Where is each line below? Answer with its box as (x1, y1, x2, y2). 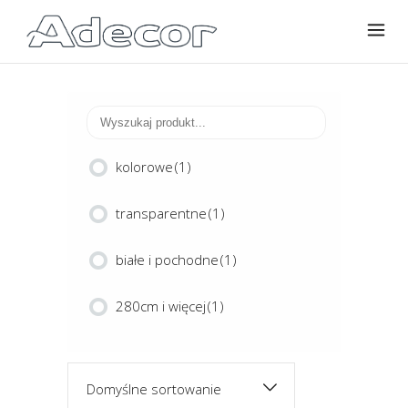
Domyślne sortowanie (87, 380, 221, 398)
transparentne (116, 204, 207, 222)
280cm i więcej (116, 297, 206, 315)
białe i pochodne (116, 250, 219, 269)
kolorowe (116, 158, 173, 176)
